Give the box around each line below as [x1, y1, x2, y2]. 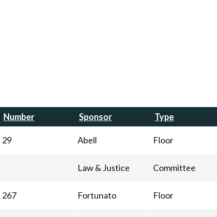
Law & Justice [77, 162, 130, 173]
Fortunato [77, 189, 116, 201]
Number [3, 111, 34, 122]
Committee [153, 162, 196, 173]
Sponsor [79, 111, 112, 122]
